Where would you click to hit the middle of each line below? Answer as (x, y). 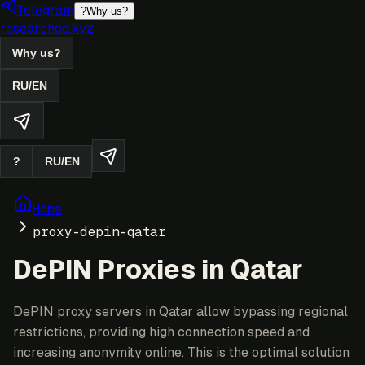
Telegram (45, 10)
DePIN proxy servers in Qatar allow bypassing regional (180, 311)
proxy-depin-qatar (99, 232)
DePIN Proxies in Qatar (158, 270)
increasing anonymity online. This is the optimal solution (181, 352)
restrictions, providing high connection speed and (161, 332)
